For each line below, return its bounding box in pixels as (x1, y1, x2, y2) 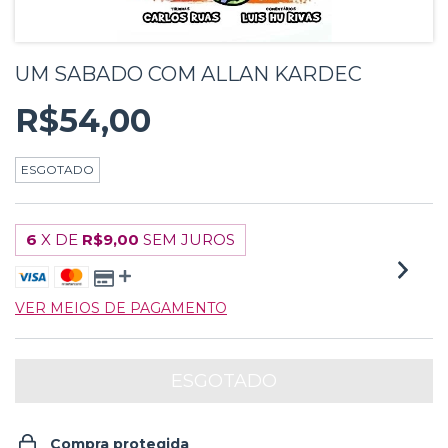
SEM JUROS (143, 230, 235, 249)
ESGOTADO (21, 162, 94, 177)
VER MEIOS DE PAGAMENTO (15, 299, 227, 317)
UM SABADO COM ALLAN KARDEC (15, 62, 362, 86)
